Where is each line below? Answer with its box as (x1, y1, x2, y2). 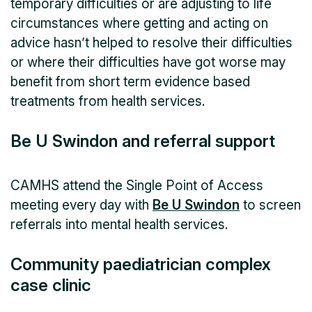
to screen (240, 196, 301, 213)
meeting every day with (10, 196, 153, 213)
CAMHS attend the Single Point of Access (10, 177, 263, 194)
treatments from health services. (10, 93, 205, 109)
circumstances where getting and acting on (10, 15, 268, 31)
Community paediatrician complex (10, 253, 271, 274)
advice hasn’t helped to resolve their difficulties (10, 34, 292, 51)
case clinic (10, 274, 91, 295)
